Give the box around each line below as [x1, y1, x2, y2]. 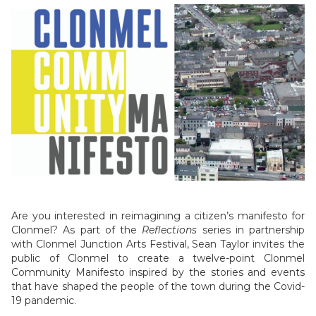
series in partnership [197, 224, 305, 236]
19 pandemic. [11, 294, 76, 307]
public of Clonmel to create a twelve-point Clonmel [11, 252, 305, 265]
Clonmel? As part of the [11, 224, 142, 236]
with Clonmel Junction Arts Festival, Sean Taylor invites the [11, 238, 305, 250]
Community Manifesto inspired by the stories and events [11, 266, 305, 279]
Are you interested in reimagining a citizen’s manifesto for [11, 209, 305, 222]
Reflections [142, 224, 197, 236]
